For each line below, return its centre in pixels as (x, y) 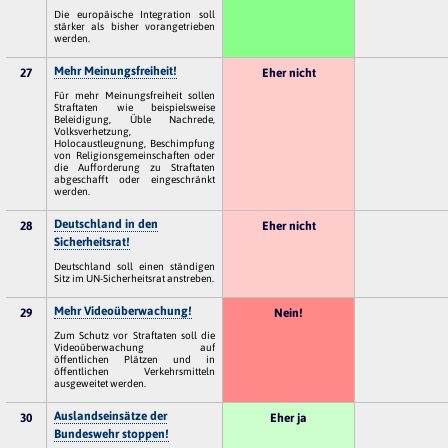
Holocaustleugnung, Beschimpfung (134, 142)
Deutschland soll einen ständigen (134, 265)
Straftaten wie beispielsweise (134, 106)
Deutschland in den (106, 223)
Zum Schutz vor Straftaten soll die (134, 334)
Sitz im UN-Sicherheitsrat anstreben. (134, 277)
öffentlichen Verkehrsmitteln (134, 370)
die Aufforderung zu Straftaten (134, 166)
